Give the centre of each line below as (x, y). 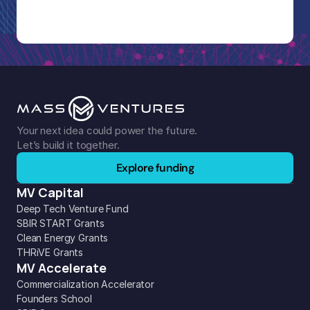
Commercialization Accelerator (85, 284)
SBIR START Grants (61, 223)
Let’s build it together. (68, 145)
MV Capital (50, 192)
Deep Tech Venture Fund (73, 209)
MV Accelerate (62, 268)
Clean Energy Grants (63, 238)
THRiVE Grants (50, 252)
